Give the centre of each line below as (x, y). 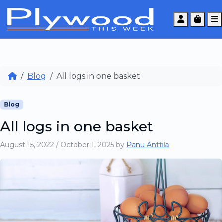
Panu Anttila (148, 145)
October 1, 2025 (87, 145)
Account (201, 19)
